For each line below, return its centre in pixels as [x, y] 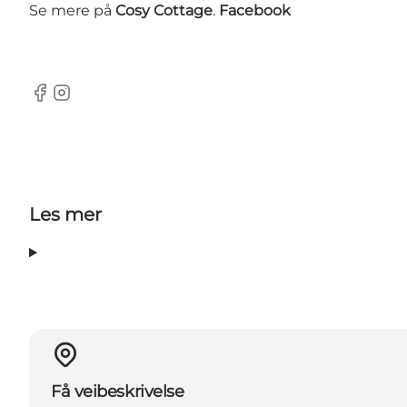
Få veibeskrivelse [118, 391]
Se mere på [72, 11]
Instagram [87, 102]
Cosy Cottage [164, 11]
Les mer [65, 215]
